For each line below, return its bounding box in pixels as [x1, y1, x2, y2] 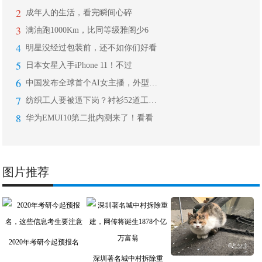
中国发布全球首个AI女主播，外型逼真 [149, 78, 158, 87]
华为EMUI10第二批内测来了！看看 [26, 113, 154, 122]
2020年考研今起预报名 [9, 238, 80, 246]
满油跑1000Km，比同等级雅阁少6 [26, 26, 149, 35]
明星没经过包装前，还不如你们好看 [26, 43, 157, 52]
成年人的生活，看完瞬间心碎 [26, 8, 133, 17]
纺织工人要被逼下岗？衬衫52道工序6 [149, 96, 157, 105]
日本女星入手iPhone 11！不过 [26, 61, 133, 70]
